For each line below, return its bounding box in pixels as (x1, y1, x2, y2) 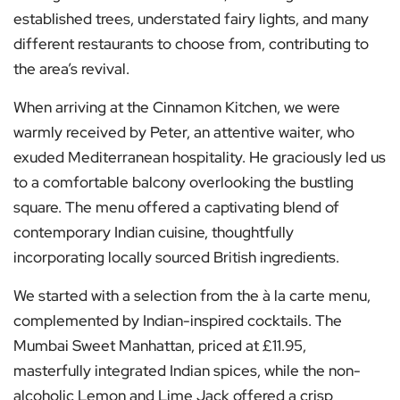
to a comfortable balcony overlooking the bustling (13, 172, 354, 193)
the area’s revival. (13, 59, 129, 79)
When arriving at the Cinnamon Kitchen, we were (13, 97, 340, 118)
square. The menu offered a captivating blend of (13, 197, 339, 218)
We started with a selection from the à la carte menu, (13, 286, 371, 306)
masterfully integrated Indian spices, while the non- (13, 361, 361, 381)
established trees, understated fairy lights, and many (13, 9, 369, 29)
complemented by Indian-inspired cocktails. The (13, 311, 342, 331)
